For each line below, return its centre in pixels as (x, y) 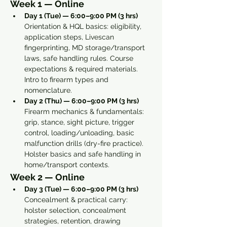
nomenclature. (48, 90)
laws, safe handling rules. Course (80, 58)
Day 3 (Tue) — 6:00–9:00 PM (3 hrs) (82, 189)
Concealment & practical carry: (77, 200)
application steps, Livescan (70, 37)
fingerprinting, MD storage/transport (86, 48)
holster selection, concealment (76, 210)
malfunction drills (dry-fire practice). (85, 143)
